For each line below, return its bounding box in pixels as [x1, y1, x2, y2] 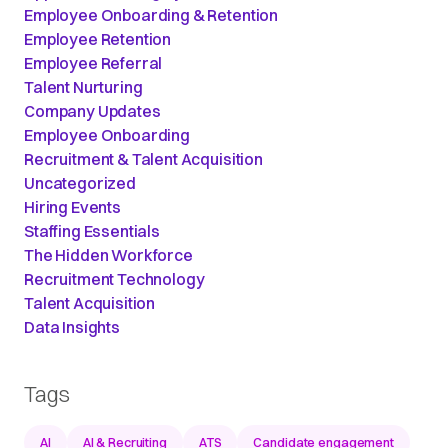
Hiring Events [24, 197, 121, 218]
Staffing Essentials [24, 221, 160, 242]
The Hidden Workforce [24, 245, 193, 266]
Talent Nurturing [24, 77, 143, 98]
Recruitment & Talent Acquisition [24, 149, 263, 170]
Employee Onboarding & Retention [24, 5, 279, 26]
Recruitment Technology [24, 269, 205, 290]
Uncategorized [24, 173, 136, 194]
